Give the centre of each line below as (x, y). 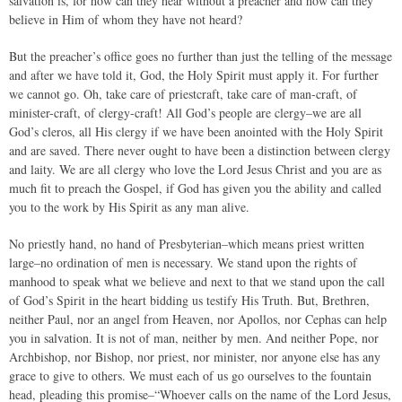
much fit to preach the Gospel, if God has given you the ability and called (195, 188)
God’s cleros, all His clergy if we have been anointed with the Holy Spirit (196, 131)
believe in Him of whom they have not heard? (126, 19)
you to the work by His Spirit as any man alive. (129, 207)
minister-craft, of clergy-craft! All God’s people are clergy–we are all (185, 113)
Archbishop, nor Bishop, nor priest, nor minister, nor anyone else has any (195, 357)
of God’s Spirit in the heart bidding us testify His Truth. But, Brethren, (189, 300)
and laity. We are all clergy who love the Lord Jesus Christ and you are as (195, 169)
